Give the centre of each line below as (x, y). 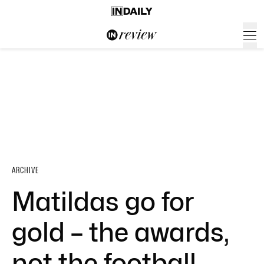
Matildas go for (103, 202)
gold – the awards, (121, 232)
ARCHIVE (25, 170)
